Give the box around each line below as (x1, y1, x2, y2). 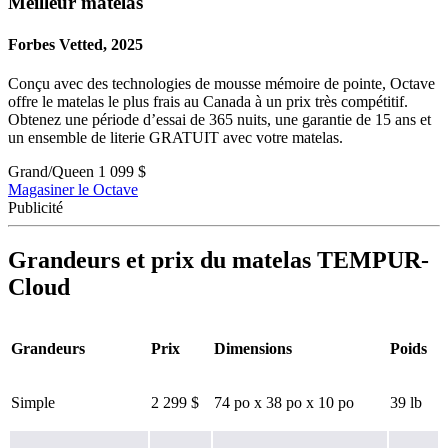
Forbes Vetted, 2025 (8, 35, 143, 53)
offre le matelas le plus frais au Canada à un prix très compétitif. (8, 92, 408, 110)
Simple (11, 393, 55, 411)
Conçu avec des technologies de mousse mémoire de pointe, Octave (8, 74, 435, 92)
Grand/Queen (8, 162, 94, 180)
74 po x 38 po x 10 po (214, 393, 354, 411)
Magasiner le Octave (8, 180, 138, 198)
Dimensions (214, 339, 292, 357)
